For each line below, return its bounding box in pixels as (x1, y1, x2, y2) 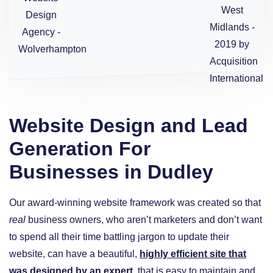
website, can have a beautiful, (9, 248, 140, 259)
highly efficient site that (140, 248, 246, 259)
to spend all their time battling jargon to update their (9, 231, 229, 242)
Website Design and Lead (9, 115, 248, 137)
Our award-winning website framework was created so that (9, 197, 261, 208)
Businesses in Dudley (9, 161, 213, 183)
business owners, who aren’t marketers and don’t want (28, 214, 262, 225)
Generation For (9, 138, 151, 160)
